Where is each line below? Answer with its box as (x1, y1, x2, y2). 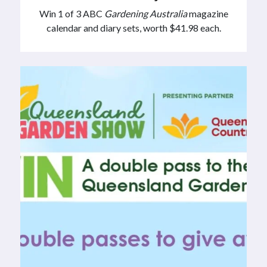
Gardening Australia (104, 8, 187, 20)
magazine (187, 8, 228, 20)
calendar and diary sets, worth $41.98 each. (46, 22, 221, 34)
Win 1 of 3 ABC (39, 8, 104, 20)
